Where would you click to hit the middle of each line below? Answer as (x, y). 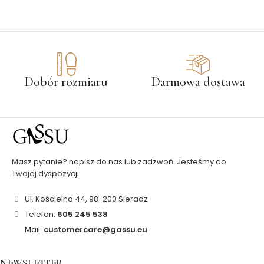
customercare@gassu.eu (95, 229)
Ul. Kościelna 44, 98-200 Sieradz (85, 199)
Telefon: (40, 214)
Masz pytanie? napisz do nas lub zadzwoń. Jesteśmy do (119, 161)
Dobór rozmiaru (66, 82)
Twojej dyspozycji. (46, 173)
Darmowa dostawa (198, 82)
